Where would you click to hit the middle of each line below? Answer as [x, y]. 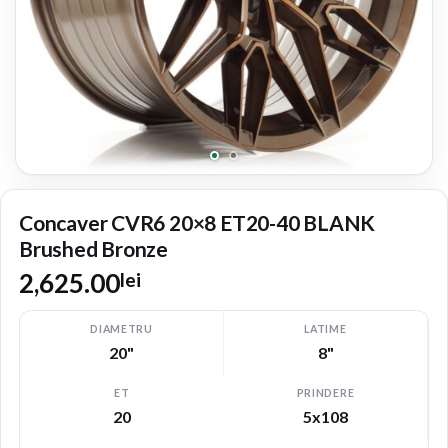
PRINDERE [325, 393]
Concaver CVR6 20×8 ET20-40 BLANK [197, 223]
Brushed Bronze [94, 249]
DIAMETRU [121, 329]
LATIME [325, 329]
